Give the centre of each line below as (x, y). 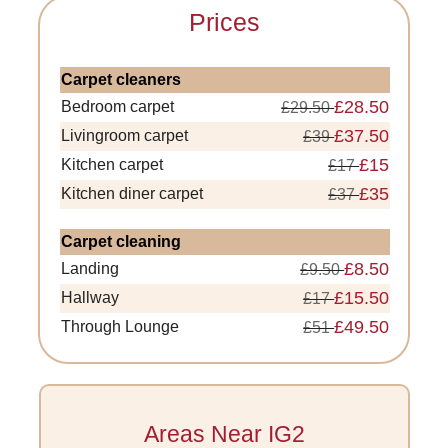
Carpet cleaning (121, 241)
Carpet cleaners (121, 79)
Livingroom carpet (125, 135)
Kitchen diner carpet (132, 193)
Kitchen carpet (112, 164)
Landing (90, 268)
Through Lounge (120, 326)
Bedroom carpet (118, 106)
